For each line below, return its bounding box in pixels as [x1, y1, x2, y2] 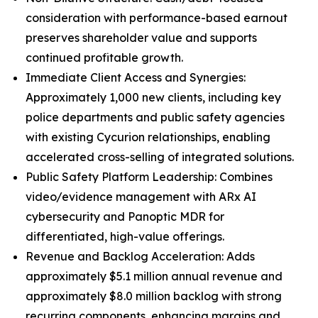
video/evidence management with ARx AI [26, 190, 256, 204]
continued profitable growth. [26, 50, 183, 65]
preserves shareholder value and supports [26, 31, 257, 45]
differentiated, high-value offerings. [26, 229, 224, 243]
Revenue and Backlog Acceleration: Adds [26, 249, 255, 263]
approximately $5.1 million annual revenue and [26, 269, 283, 283]
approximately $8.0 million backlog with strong [26, 289, 282, 303]
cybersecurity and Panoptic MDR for [26, 209, 224, 224]
